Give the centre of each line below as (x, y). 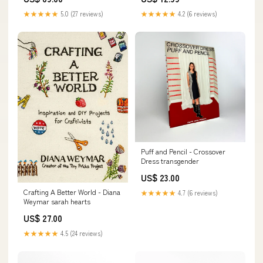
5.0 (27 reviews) (81, 14)
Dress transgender (170, 161)
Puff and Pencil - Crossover (183, 151)
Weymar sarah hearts (57, 201)
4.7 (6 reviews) (197, 193)
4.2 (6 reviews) (197, 14)
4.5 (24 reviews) (81, 233)
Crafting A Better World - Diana (72, 191)
